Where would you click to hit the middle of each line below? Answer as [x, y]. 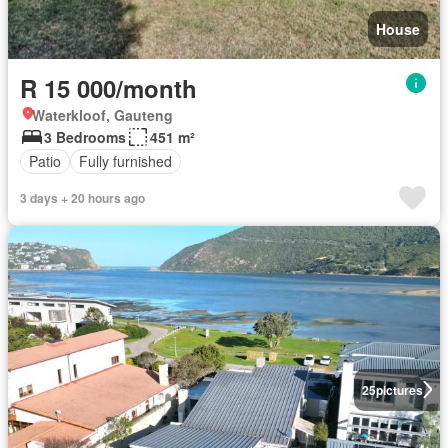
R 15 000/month [108, 87]
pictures [399, 389]
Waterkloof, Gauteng [102, 114]
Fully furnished [125, 161]
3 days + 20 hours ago [82, 197]
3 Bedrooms [85, 136]
